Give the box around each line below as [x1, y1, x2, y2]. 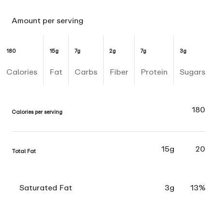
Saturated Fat [19, 182, 72, 192]
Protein [140, 67, 168, 77]
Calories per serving [12, 108, 62, 115]
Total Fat [12, 147, 36, 154]
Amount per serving [12, 15, 83, 26]
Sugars [179, 67, 205, 77]
